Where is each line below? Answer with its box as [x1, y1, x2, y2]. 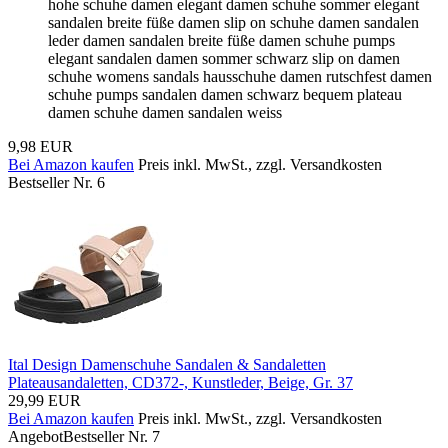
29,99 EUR [8, 391, 81, 409]
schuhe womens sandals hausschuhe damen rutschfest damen [48, 67, 432, 85]
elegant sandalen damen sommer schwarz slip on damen [48, 49, 400, 67]
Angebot [8, 427, 63, 445]
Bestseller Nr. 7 [63, 427, 160, 445]
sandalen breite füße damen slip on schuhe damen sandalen [48, 13, 419, 31]
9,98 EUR [8, 137, 73, 155]
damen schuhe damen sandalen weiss [48, 103, 282, 121]
